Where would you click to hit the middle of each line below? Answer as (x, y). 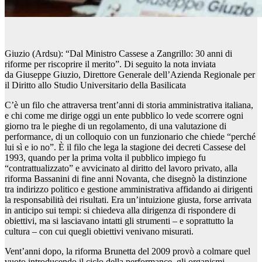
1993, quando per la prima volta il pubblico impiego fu (105, 158)
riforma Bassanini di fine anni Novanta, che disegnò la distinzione (126, 179)
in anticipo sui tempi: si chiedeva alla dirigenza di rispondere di (120, 211)
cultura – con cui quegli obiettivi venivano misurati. (99, 232)
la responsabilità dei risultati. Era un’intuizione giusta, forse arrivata (128, 200)
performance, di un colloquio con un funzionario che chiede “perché (130, 137)
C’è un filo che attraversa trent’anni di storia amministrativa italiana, (129, 105)
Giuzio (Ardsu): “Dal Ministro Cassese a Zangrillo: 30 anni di (118, 54)
